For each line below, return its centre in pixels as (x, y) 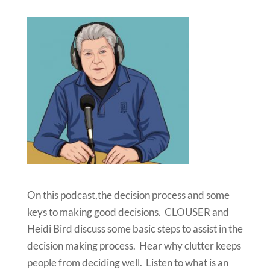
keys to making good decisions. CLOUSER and (128, 212)
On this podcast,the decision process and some (128, 195)
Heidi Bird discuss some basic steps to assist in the (135, 228)
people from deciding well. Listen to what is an (127, 262)
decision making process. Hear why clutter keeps (134, 245)
